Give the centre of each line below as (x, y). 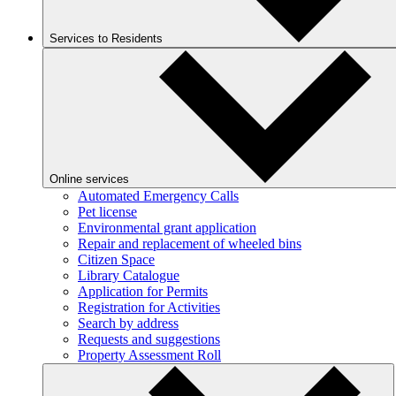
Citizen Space (116, 259)
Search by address (128, 323)
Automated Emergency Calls (158, 196)
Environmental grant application (167, 228)
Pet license (107, 212)
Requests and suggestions (149, 339)
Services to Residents (106, 38)
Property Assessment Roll (149, 355)
